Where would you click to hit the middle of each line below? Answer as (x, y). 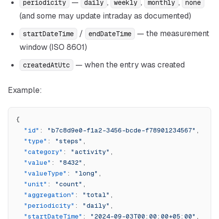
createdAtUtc (46, 65)
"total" (96, 195)
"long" (87, 173)
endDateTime (110, 34)
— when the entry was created (129, 65)
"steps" (69, 141)
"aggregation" (49, 195)
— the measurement (172, 33)
